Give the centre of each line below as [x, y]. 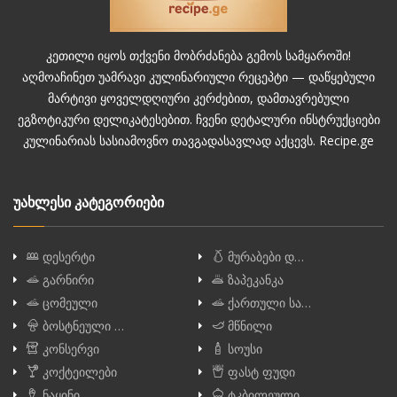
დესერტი [67, 257]
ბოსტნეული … [82, 326]
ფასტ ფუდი [260, 372]
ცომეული [68, 303]
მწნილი [248, 326]
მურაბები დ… [264, 257]
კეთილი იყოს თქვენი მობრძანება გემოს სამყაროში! [198, 56]
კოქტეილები [78, 372]
